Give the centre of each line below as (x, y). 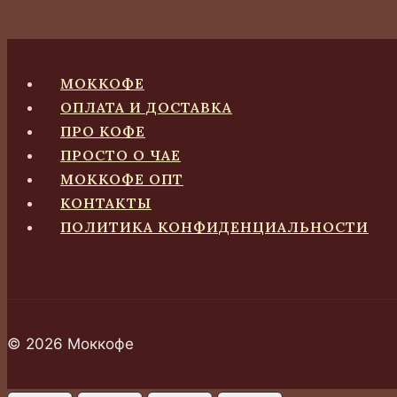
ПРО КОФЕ (103, 131)
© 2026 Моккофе (70, 343)
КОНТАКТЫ (106, 202)
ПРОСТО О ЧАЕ (121, 155)
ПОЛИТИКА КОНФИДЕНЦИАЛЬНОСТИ (214, 226)
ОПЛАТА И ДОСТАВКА (146, 107)
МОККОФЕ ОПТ (122, 179)
